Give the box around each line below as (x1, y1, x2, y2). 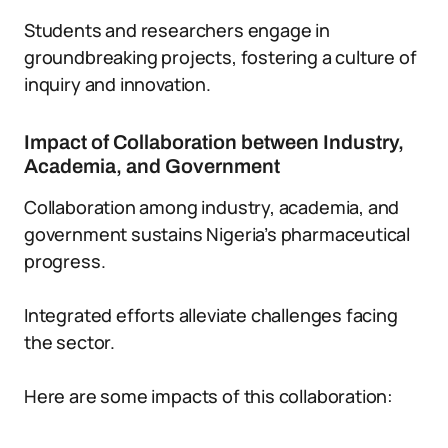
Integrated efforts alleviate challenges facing (24, 303, 398, 327)
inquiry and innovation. (24, 72, 211, 96)
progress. (24, 249, 106, 273)
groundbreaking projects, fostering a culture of (24, 45, 417, 69)
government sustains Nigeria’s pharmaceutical (24, 222, 411, 246)
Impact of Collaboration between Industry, (24, 131, 404, 153)
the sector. (24, 330, 116, 354)
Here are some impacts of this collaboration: (24, 384, 394, 408)
